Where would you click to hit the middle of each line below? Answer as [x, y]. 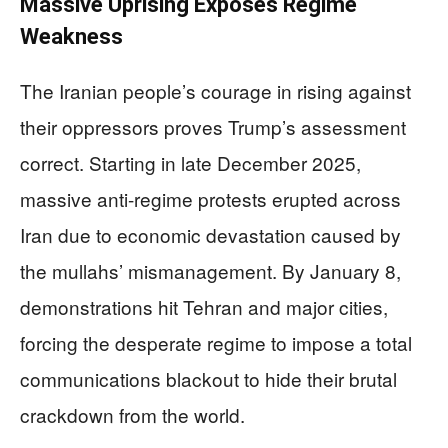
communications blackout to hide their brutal [208, 378]
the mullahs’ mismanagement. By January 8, [210, 270]
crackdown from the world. [132, 414]
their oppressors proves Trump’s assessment [213, 126]
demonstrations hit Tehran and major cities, [204, 306]
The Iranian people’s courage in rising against [215, 90]
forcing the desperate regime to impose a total [216, 342]
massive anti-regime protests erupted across [210, 198]
